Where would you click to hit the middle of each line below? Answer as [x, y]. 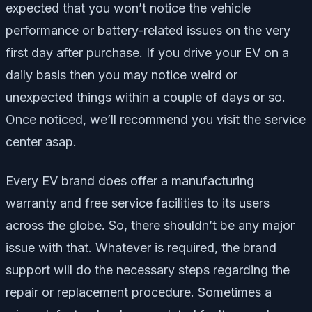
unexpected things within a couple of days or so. [146, 97]
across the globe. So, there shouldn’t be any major [150, 226]
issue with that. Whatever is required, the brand [141, 248]
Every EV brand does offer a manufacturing [130, 181]
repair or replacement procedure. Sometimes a [139, 292]
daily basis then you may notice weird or [122, 75]
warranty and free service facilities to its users [138, 203]
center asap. [41, 142]
